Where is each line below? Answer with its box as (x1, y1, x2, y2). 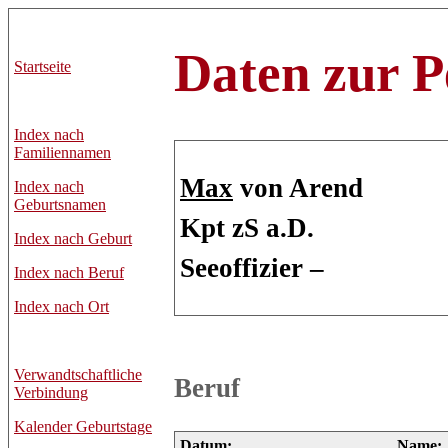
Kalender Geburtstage (14, 418, 152, 435)
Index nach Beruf (14, 264, 124, 281)
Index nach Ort (14, 298, 109, 315)
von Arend (233, 172, 363, 203)
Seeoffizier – (180, 252, 324, 283)
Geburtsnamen (14, 196, 106, 213)
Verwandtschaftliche (14, 366, 142, 383)
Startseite (14, 58, 71, 75)
